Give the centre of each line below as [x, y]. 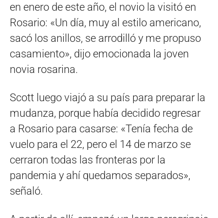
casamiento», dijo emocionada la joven [99, 54]
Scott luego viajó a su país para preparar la [108, 97]
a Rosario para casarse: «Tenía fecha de [101, 128]
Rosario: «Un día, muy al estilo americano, [105, 22]
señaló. [26, 191]
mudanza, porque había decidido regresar [105, 113]
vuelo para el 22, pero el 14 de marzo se [100, 144]
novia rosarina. [44, 69]
